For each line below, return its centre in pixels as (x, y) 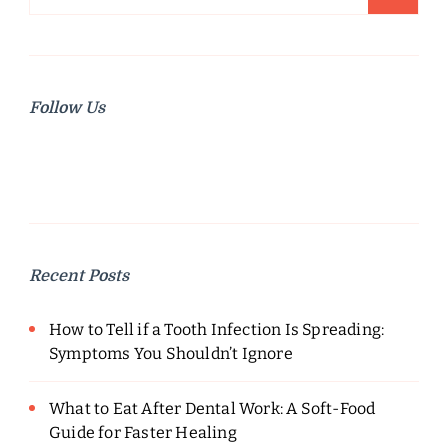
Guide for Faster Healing (143, 433)
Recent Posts (79, 276)
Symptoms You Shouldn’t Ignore (171, 354)
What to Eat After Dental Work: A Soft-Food (212, 409)
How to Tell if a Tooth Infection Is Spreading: (217, 330)
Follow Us (67, 108)
